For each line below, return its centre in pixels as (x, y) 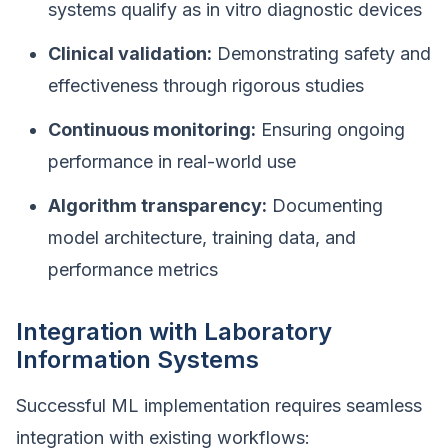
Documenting (325, 205)
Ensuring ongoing (330, 129)
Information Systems (137, 359)
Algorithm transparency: (157, 205)
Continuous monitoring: (152, 129)
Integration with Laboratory (174, 331)
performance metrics (133, 269)
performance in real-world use (172, 161)
